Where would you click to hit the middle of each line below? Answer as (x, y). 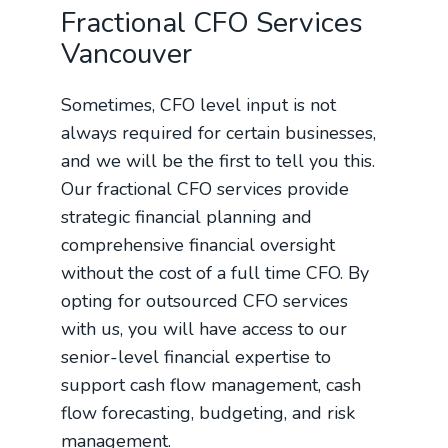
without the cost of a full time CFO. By (215, 273)
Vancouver (127, 54)
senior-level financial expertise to (196, 357)
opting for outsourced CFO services (205, 301)
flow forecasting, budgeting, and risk (208, 413)
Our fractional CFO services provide (205, 189)
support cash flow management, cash (211, 385)
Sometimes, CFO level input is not (199, 105)
